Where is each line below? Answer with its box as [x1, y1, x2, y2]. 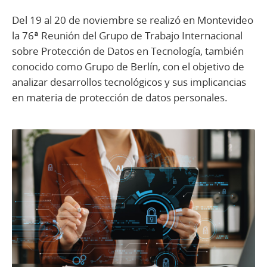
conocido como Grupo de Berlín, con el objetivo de [12, 60, 244, 74]
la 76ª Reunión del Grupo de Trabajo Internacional [12, 29, 243, 43]
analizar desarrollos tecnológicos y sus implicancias [12, 75, 246, 89]
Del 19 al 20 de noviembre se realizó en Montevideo [12, 13, 253, 27]
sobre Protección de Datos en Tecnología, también [12, 44, 244, 58]
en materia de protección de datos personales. [12, 91, 228, 105]
